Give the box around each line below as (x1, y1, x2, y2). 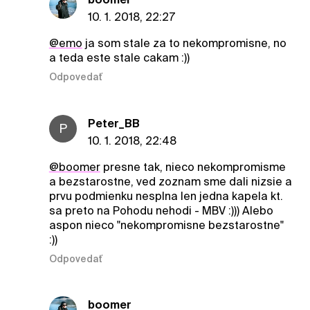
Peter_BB (87, 116, 140, 130)
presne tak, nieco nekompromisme (100, 160, 286, 174)
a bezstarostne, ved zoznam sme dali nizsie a (48, 174, 292, 188)
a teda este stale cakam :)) (48, 51, 190, 65)
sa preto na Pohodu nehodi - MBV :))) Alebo (48, 203, 273, 217)
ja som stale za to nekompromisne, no (82, 37, 286, 51)
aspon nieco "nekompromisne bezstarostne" (48, 218, 284, 232)
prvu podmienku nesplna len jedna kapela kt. (48, 189, 283, 203)
